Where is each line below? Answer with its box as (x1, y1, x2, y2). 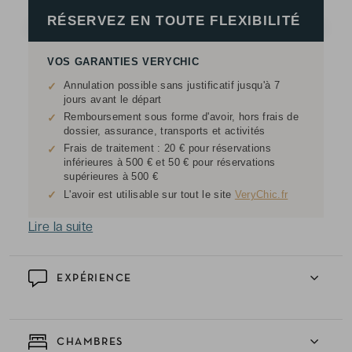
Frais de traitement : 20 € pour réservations (64, 142, 272, 154)
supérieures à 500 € (64, 170, 159, 182)
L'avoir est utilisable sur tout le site (64, 189, 235, 200)
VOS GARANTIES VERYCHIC (47, 56, 200, 68)
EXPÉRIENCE (53, 273, 132, 284)
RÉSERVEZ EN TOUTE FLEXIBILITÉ (47, 13, 301, 28)
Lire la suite (28, 219, 93, 234)
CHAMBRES (53, 336, 123, 347)
